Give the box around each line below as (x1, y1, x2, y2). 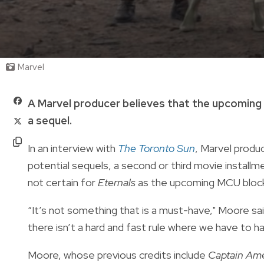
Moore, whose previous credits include (28, 247, 208, 262)
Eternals (98, 175, 136, 189)
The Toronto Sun (115, 141, 195, 155)
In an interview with (28, 141, 115, 155)
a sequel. (28, 113, 72, 127)
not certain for (28, 175, 98, 189)
